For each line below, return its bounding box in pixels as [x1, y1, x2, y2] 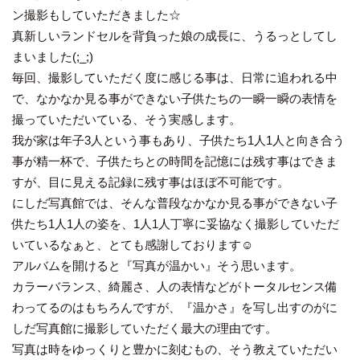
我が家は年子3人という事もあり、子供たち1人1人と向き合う [12, 133, 345, 148]
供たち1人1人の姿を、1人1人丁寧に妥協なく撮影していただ [12, 217, 339, 231]
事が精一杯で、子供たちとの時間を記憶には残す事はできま [12, 154, 337, 169]
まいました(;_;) [12, 50, 93, 64]
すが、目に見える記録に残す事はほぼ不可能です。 [12, 175, 289, 190]
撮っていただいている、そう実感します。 [12, 112, 241, 127]
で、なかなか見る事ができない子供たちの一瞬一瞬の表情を [12, 92, 337, 106]
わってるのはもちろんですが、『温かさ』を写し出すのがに [12, 301, 337, 315]
